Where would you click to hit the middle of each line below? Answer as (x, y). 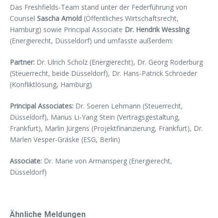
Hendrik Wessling (163, 29)
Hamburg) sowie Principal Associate (67, 29)
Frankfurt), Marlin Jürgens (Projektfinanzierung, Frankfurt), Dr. (106, 128)
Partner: (22, 62)
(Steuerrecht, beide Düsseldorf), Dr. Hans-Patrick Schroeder (103, 73)
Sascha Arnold (60, 18)
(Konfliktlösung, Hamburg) (51, 84)
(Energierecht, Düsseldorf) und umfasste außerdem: (91, 41)
